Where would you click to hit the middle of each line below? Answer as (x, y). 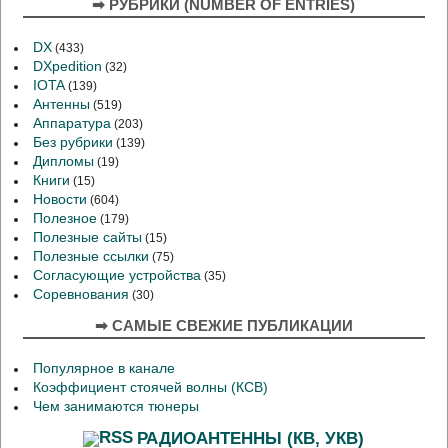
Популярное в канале (104, 369)
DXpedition (68, 67)
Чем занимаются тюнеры (116, 407)
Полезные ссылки (91, 257)
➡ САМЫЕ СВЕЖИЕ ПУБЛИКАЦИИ (223, 326)
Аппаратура (72, 124)
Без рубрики (73, 143)
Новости (60, 200)
